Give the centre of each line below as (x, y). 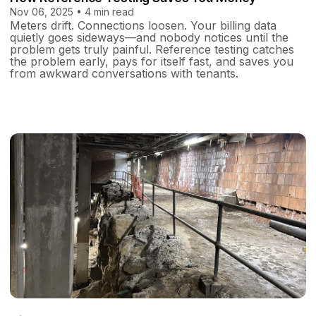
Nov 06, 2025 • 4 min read (72, 12)
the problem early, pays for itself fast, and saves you (152, 62)
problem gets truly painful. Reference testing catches (152, 50)
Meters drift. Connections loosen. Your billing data (143, 26)
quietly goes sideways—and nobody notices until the (149, 38)
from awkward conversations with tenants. (124, 74)
